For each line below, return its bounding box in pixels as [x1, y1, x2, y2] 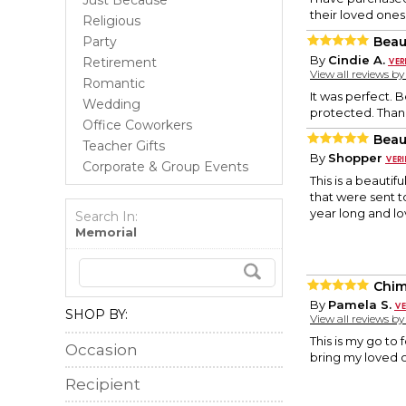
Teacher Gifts [82, 138, 165, 154]
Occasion [65, 341, 138, 359]
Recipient [65, 375, 140, 393]
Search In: [75, 208, 138, 225]
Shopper [328, 150, 382, 166]
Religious [82, 13, 140, 29]
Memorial [75, 225, 137, 239]
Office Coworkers [82, 117, 192, 133]
